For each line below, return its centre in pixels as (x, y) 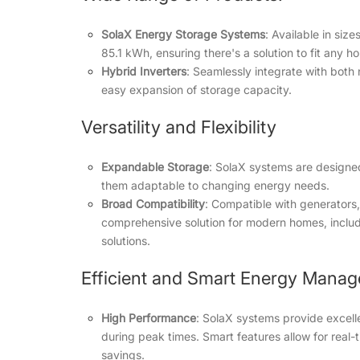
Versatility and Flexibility (178, 127)
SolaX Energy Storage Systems (183, 34)
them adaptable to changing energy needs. (215, 185)
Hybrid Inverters (143, 71)
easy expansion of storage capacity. (196, 90)
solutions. (125, 241)
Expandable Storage (155, 167)
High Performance (148, 318)
